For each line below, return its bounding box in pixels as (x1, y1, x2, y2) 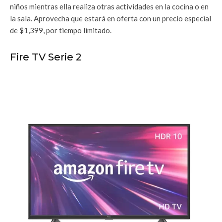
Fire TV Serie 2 (10, 51, 84, 63)
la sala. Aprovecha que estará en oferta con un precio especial (10, 13, 211, 23)
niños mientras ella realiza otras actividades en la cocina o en (10, 1, 209, 11)
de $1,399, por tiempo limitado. (10, 25, 113, 35)
